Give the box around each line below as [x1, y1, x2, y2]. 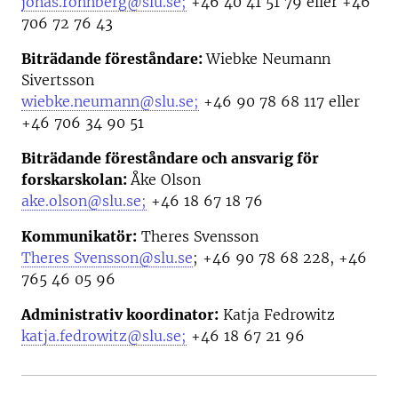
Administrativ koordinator [21, 306, 214, 324]
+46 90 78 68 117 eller [199, 92, 360, 111]
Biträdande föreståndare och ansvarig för [21, 149, 319, 168]
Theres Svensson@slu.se [21, 249, 193, 267]
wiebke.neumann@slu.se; [21, 92, 199, 111]
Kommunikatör [21, 227, 132, 246]
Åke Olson [131, 171, 201, 189]
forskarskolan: [21, 171, 131, 189]
